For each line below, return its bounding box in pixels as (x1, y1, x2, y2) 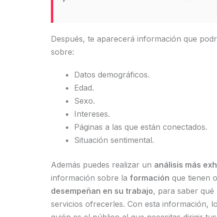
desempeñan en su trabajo (50, 186, 153, 196)
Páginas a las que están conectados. (74, 122, 207, 132)
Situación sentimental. (74, 135, 154, 145)
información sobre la (50, 173, 130, 183)
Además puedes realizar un (50, 160, 154, 170)
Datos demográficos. (74, 70, 150, 79)
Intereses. (74, 109, 110, 119)
